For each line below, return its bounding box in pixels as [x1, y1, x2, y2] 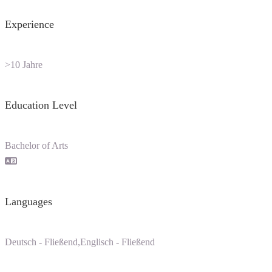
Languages [5, 195, 52, 208]
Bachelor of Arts [5, 140, 68, 151]
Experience [5, 18, 54, 31]
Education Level [5, 98, 77, 111]
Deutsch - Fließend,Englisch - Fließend [5, 236, 155, 247]
